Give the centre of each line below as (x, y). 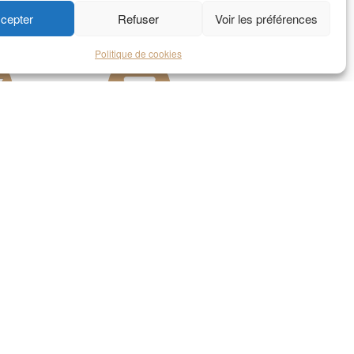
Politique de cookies (138, 53)
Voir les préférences (266, 18)
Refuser (138, 18)
